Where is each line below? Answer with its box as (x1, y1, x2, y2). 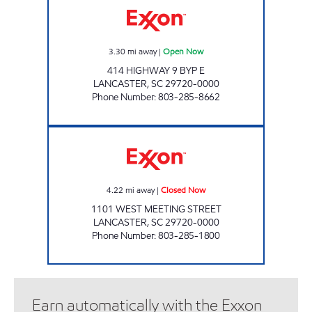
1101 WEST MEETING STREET (91, 202, 221, 216)
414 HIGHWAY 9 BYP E (107, 63, 205, 77)
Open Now (163, 45, 203, 57)
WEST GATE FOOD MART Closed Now (155, 126, 286, 138)
